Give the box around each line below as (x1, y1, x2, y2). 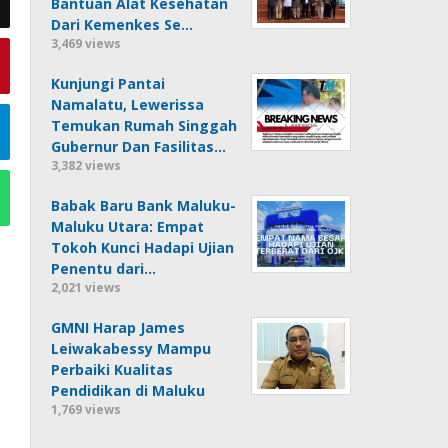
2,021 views (51, 279, 122, 296)
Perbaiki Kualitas (51, 360, 174, 379)
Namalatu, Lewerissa (51, 95, 205, 114)
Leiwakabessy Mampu (51, 339, 212, 358)
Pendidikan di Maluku (51, 381, 206, 400)
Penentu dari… (51, 259, 157, 278)
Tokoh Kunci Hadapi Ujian (51, 238, 235, 257)
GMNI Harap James (51, 318, 186, 337)
